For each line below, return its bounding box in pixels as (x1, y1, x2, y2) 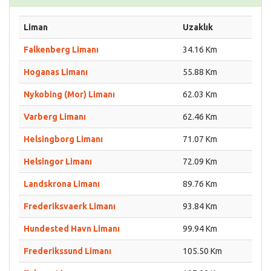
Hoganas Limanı (24, 67, 88, 77)
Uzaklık (183, 22, 213, 32)
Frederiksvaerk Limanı (24, 201, 116, 211)
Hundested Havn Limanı (24, 224, 120, 233)
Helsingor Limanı (24, 157, 92, 166)
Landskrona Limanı (24, 179, 100, 189)
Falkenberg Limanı (24, 45, 99, 54)
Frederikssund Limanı (24, 246, 111, 256)
